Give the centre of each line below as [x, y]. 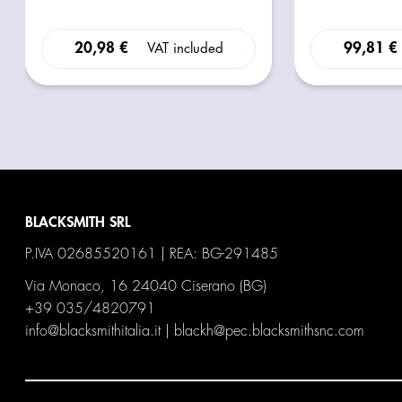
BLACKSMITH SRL [78, 222]
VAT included [185, 48]
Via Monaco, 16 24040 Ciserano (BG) [146, 286]
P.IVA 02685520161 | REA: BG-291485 [152, 253]
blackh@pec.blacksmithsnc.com [270, 331]
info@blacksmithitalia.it [93, 331]
